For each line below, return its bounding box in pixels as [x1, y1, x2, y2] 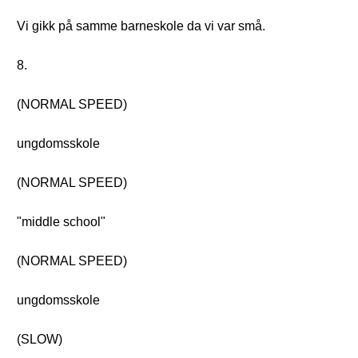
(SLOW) [17, 332, 62, 346]
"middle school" [17, 215, 105, 229]
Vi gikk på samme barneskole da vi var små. [17, 19, 265, 33]
